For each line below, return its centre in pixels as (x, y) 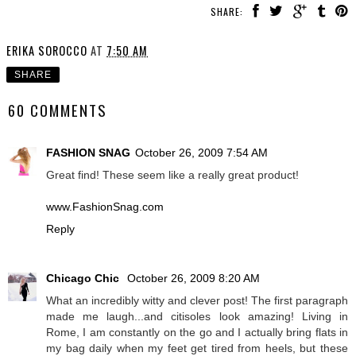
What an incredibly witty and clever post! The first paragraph (197, 301)
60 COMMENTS (58, 110)
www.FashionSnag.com (105, 207)
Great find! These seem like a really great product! (172, 175)
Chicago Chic (84, 279)
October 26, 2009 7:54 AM (201, 153)
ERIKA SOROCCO (47, 50)
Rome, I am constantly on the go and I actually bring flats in (197, 333)
